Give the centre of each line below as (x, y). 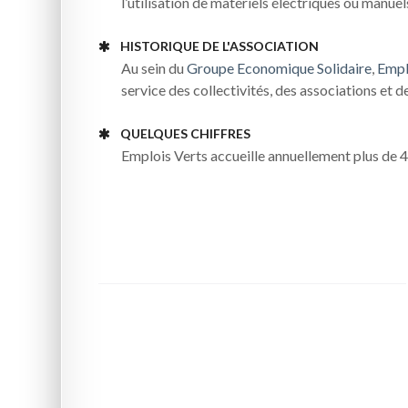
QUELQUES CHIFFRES (185, 133)
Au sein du (154, 67)
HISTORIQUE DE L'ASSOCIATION (219, 46)
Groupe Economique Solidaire (280, 67)
